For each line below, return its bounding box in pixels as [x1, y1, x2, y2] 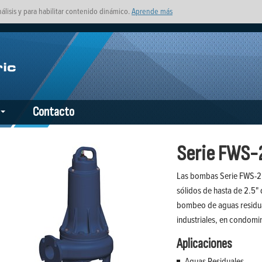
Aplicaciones [176, 236, 232, 253]
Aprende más [132, 5, 173, 16]
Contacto [33, 104, 74, 120]
